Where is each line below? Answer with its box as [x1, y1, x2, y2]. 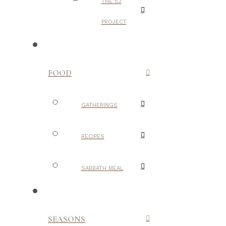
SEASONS [48, 213, 85, 224]
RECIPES [81, 133, 104, 140]
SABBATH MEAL [81, 164, 124, 172]
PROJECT [101, 18, 127, 25]
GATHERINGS [81, 102, 118, 109]
